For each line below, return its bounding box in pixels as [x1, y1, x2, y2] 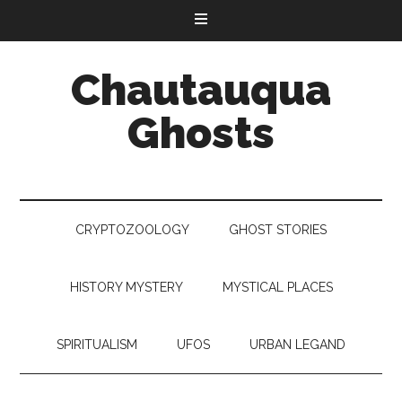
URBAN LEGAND [249, 337, 345, 352]
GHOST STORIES [229, 223, 327, 237]
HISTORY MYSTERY [69, 280, 183, 294]
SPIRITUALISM [57, 337, 137, 352]
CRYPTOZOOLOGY [75, 223, 189, 237]
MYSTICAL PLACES [222, 280, 333, 294]
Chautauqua [71, 65, 331, 115]
